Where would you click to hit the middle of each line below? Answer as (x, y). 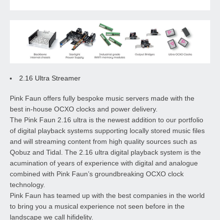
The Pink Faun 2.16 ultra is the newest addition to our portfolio (107, 120)
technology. (27, 185)
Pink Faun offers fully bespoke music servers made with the (102, 98)
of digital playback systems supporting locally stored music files (107, 131)
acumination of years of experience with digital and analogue (104, 163)
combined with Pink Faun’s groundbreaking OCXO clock (97, 174)
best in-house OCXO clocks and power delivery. (84, 109)
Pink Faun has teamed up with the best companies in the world (107, 196)
